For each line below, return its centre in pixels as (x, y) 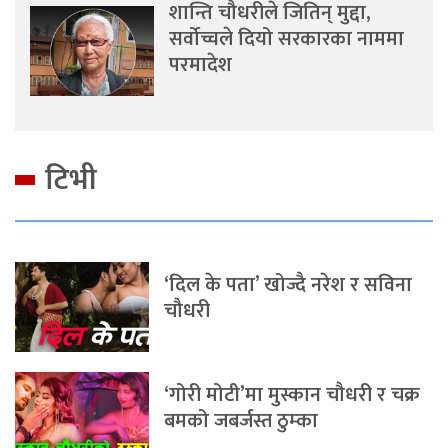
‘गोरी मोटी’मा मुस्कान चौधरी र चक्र (292, 394)
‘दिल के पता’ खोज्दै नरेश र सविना (288, 284)
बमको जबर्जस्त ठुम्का (241, 420)
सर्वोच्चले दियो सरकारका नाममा (287, 38)
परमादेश (201, 64)
